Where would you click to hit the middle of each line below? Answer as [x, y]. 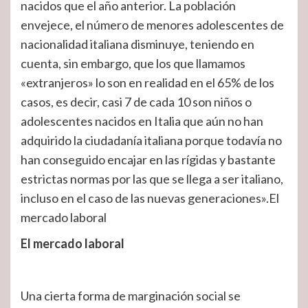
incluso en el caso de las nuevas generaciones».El [150, 198]
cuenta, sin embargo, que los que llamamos [133, 63]
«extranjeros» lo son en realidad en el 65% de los [147, 82]
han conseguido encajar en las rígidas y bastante [148, 159]
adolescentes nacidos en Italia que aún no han [142, 121]
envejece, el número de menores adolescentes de [152, 25]
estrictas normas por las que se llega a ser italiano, [152, 179]
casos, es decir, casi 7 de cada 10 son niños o [136, 102]
